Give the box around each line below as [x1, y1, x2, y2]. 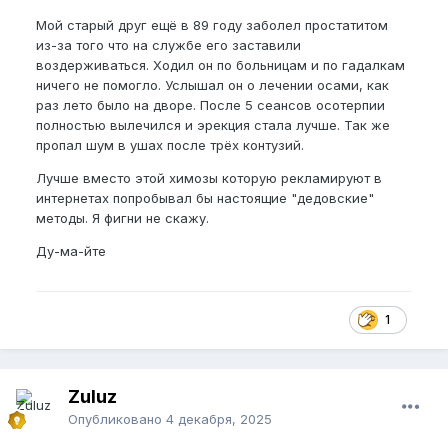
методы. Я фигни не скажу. [36, 209, 209, 226]
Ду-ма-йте [36, 242, 106, 259]
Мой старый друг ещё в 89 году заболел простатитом [36, 16, 388, 33]
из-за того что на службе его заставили [36, 36, 301, 53]
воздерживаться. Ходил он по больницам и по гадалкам [36, 56, 405, 73]
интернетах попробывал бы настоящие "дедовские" [36, 189, 374, 206]
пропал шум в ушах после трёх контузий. [36, 136, 308, 153]
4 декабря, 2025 [166, 410, 272, 427]
